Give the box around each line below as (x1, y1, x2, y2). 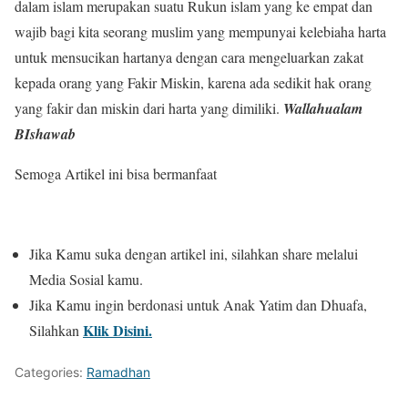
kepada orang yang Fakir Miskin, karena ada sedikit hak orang (15, 73, 372, 93)
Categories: (15, 364, 87, 381)
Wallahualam (283, 98, 362, 119)
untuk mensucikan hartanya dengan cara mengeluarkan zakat (15, 47, 363, 67)
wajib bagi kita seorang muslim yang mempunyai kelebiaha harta (15, 22, 386, 42)
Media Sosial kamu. (29, 270, 143, 290)
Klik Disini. (83, 320, 152, 342)
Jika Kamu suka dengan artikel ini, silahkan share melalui (29, 244, 358, 264)
